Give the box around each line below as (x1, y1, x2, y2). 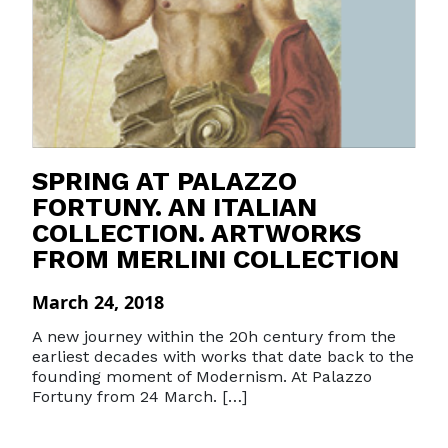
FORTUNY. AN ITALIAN (32, 192, 317, 222)
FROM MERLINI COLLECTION (32, 244, 399, 274)
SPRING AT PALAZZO (32, 166, 297, 196)
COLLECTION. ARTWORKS (32, 218, 361, 248)
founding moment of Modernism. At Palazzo (32, 367, 372, 386)
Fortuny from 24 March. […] (32, 387, 247, 406)
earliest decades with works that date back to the (32, 347, 414, 366)
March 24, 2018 (32, 290, 164, 314)
